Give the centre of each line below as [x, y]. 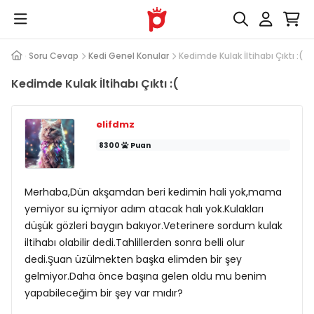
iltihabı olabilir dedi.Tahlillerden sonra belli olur [134, 242]
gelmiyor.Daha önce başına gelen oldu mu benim [145, 276]
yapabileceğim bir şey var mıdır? [103, 293]
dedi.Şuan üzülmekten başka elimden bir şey [133, 259]
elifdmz [115, 124]
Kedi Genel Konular [129, 56]
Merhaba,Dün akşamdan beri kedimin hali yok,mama [153, 192]
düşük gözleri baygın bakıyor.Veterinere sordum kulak [153, 225]
